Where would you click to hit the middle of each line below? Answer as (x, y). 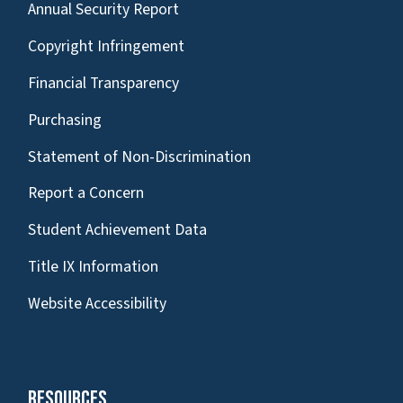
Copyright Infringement (106, 47)
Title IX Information (93, 266)
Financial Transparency (103, 83)
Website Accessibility (97, 303)
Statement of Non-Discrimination (139, 157)
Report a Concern (86, 193)
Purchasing (65, 120)
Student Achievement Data (117, 230)
